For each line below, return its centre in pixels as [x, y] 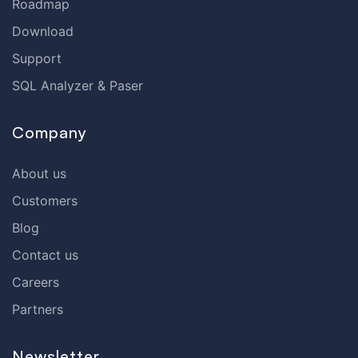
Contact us [45, 255]
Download [43, 31]
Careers [36, 282]
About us [39, 173]
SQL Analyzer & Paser [78, 85]
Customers [45, 200]
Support [37, 58]
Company [50, 132]
